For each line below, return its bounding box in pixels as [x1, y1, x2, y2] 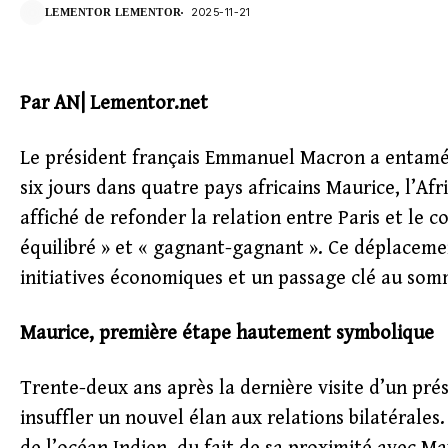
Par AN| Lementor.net [20, 92, 208, 115]
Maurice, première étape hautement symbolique [20, 322, 434, 345]
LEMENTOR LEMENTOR [45, 6, 182, 18]
